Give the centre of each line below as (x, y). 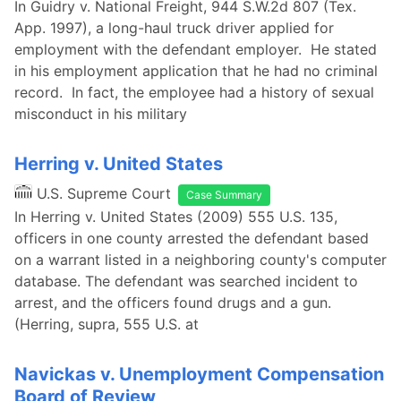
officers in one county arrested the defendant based (192, 238)
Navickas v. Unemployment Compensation (199, 374)
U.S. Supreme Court (104, 193)
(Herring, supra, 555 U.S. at (107, 324)
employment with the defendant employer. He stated (196, 49)
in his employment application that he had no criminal (196, 71)
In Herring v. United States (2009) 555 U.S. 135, (176, 217)
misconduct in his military (101, 114)
